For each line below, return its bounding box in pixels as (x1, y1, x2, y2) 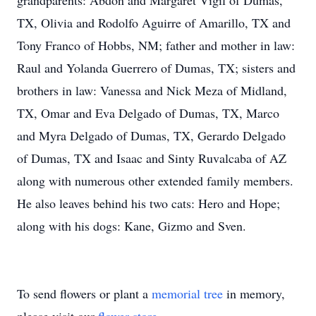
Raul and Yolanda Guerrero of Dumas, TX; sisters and (17, 59, 296, 76)
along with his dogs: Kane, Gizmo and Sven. (17, 217, 246, 234)
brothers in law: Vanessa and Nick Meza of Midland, (17, 82, 287, 99)
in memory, (223, 285, 285, 302)
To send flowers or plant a (17, 285, 152, 302)
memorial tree (152, 285, 223, 302)
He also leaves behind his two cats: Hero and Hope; (17, 195, 280, 212)
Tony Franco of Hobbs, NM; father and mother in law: (17, 37, 295, 54)
